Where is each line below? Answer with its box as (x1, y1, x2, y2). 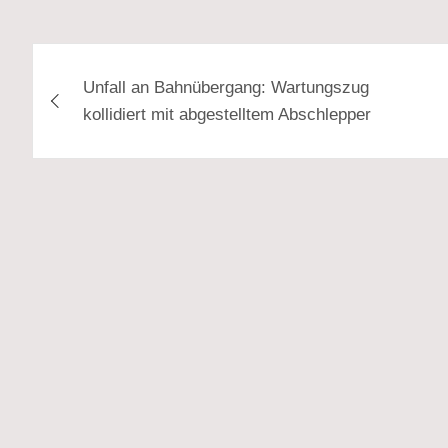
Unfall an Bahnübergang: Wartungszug (83, 77, 369, 97)
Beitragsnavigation (31, 43, 296, 80)
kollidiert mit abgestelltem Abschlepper (83, 104, 371, 124)
